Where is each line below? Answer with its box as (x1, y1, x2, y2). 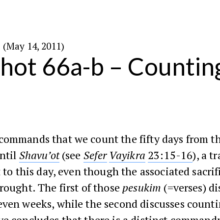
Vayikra (109, 147, 145, 162)
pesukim (122, 180, 164, 194)
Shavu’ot (19, 147, 59, 162)
